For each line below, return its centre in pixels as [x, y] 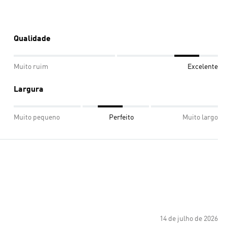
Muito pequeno [37, 118]
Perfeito [121, 118]
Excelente [203, 67]
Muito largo [200, 118]
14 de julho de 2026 [189, 219]
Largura [29, 90]
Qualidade [32, 39]
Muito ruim [31, 67]
